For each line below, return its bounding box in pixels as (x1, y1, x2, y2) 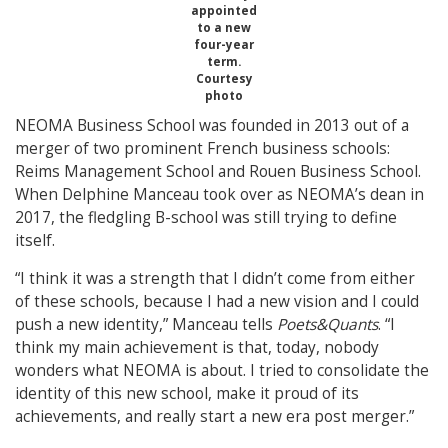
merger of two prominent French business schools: (15, 138, 390, 159)
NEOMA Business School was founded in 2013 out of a (15, 115, 409, 136)
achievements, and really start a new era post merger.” (15, 406, 414, 427)
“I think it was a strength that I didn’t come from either (15, 268, 415, 289)
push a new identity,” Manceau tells (15, 314, 277, 335)
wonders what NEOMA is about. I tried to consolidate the (15, 360, 429, 381)
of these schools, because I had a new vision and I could (15, 291, 419, 312)
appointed (191, 3, 257, 18)
